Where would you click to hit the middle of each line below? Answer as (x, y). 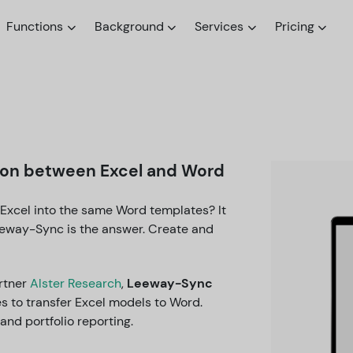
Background (129, 26)
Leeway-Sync (170, 283)
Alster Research (76, 283)
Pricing (294, 26)
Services (219, 26)
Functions (35, 26)
